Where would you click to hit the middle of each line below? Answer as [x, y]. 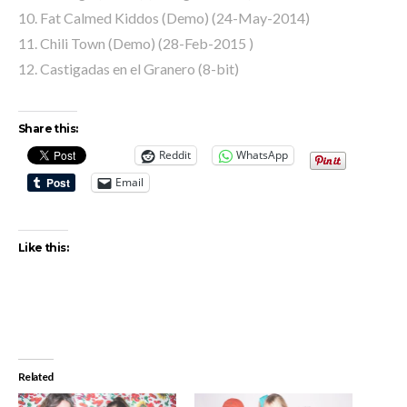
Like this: [43, 247]
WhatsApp [262, 155]
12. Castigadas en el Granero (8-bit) [129, 68]
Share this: [48, 128]
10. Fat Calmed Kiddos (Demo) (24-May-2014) [164, 17]
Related [36, 376]
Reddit [175, 155]
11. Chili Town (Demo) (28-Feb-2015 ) [136, 43]
